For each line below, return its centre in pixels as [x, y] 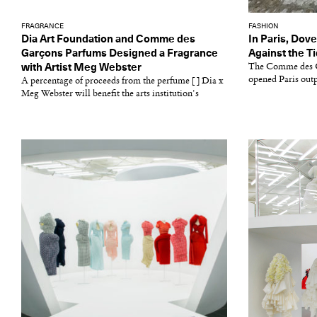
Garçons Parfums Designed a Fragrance [120, 53]
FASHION [264, 26]
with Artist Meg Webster [81, 68]
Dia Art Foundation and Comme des [108, 39]
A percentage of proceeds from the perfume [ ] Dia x [122, 81]
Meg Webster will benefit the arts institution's [110, 94]
